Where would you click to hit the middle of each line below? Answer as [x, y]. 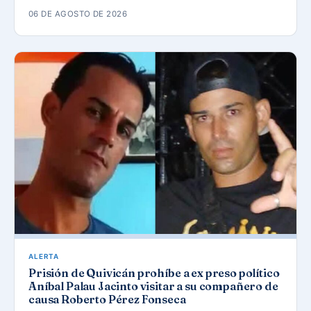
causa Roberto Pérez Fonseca [107, 300]
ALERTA [44, 257]
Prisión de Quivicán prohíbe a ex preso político [154, 273]
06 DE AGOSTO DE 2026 [78, 14]
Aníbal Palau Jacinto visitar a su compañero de [153, 286]
